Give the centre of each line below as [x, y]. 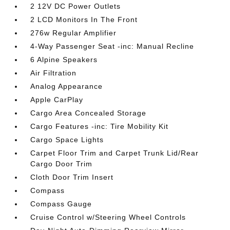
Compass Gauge [61, 204]
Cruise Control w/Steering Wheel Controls [108, 217]
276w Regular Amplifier [74, 33]
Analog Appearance [67, 86]
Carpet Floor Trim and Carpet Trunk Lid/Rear [115, 153]
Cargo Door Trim [62, 164]
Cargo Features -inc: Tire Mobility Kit [100, 126]
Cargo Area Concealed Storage [89, 113]
